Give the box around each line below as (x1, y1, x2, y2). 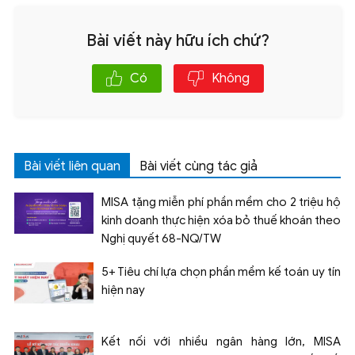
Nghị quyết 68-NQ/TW (101, 231, 221, 246)
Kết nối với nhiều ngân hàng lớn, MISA (101, 334, 341, 349)
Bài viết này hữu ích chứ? (86, 30, 269, 51)
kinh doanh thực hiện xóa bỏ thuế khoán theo (101, 212, 341, 227)
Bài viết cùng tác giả (139, 158, 258, 174)
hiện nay (101, 282, 145, 297)
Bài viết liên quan (24, 158, 120, 174)
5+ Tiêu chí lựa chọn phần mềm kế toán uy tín (101, 264, 341, 279)
